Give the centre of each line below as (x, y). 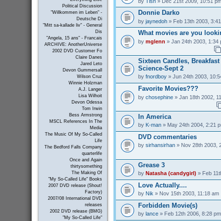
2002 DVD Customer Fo (77, 51)
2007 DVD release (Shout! (75, 186)
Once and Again (86, 160)
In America (154, 117)
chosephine (159, 97)
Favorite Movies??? (168, 89)
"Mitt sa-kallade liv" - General (72, 25)
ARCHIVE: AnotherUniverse (73, 45)
